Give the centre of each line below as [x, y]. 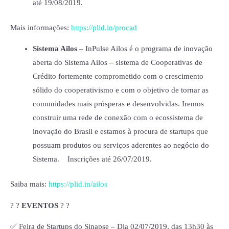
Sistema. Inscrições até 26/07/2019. [92, 159]
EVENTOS [40, 205]
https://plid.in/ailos [78, 184]
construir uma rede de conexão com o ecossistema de [118, 118]
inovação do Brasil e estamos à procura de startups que [120, 132]
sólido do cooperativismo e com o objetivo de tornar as [120, 90]
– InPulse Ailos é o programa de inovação [145, 49]
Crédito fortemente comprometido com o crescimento [118, 76]
